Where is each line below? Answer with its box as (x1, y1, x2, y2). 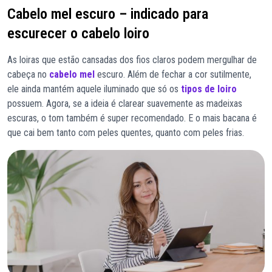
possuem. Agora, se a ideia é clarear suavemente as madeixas (7, 98, 242, 110)
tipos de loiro (181, 83, 237, 95)
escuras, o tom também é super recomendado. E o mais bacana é (7, 112, 257, 124)
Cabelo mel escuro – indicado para (7, 5, 208, 23)
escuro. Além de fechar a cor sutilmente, (95, 69, 251, 81)
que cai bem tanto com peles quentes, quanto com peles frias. (7, 127, 244, 139)
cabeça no (7, 69, 49, 81)
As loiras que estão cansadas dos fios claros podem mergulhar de (7, 54, 257, 66)
